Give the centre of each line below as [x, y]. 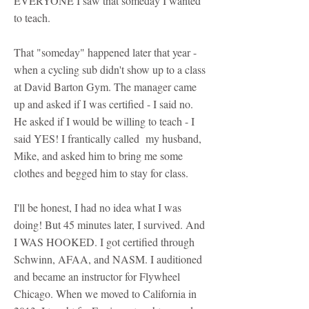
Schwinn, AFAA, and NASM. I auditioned [108, 259]
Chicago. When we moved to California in [105, 294]
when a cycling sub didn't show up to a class [110, 70]
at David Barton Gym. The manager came [105, 87]
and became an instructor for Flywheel [97, 277]
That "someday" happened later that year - [105, 52]
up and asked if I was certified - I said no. [103, 104]
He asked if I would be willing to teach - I [104, 121]
